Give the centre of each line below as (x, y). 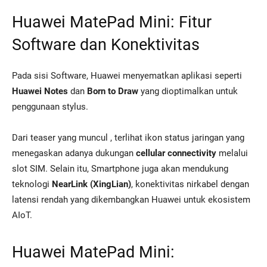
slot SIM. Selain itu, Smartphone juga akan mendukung (120, 169)
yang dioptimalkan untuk (188, 91)
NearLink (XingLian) (91, 184)
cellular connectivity (176, 153)
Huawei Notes (40, 91)
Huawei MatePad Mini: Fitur (112, 22)
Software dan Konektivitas (106, 45)
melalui (232, 153)
